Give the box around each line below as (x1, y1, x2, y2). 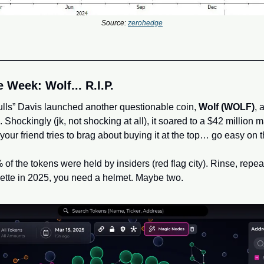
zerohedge (128, 18, 163, 27)
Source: (101, 18, 128, 27)
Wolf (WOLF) (199, 101, 255, 112)
